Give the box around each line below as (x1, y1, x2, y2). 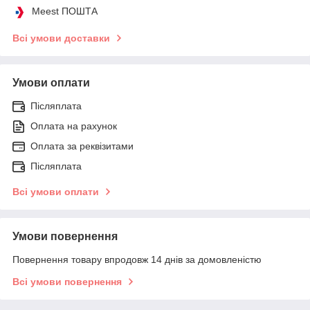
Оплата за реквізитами (30, 140, 134, 152)
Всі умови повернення (12, 275, 122, 287)
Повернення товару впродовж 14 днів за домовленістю (12, 253, 262, 265)
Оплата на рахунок (30, 120, 117, 131)
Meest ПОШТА (32, 5, 98, 17)
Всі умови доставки (12, 32, 110, 44)
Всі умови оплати (12, 185, 99, 197)
